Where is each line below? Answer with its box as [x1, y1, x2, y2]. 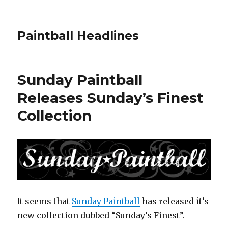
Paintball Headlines [17, 28, 139, 43]
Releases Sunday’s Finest [17, 89, 204, 106]
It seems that [17, 195, 72, 206]
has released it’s [140, 195, 209, 206]
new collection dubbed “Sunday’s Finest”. [17, 210, 185, 220]
